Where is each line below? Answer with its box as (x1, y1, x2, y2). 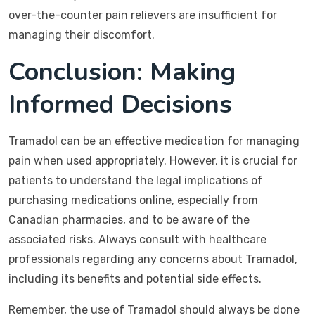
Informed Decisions (8, 87, 232, 122)
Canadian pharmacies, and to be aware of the (8, 213, 250, 226)
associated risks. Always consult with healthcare (8, 233, 266, 246)
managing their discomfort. (8, 28, 155, 41)
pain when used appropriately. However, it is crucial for (8, 154, 297, 167)
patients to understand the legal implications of (8, 174, 263, 187)
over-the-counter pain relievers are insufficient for (8, 8, 277, 22)
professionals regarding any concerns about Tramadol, (8, 252, 297, 266)
